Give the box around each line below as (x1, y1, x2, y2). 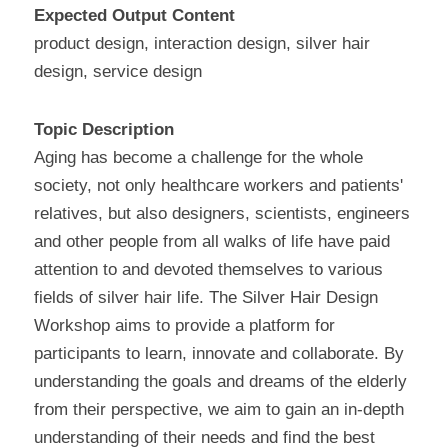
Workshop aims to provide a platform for (34, 316, 335, 336)
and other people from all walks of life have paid (34, 232, 390, 252)
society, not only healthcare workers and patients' (34, 176, 403, 196)
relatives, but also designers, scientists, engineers (34, 204, 410, 224)
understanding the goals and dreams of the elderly (34, 372, 407, 392)
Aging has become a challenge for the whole (34, 148, 363, 168)
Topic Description (34, 120, 174, 140)
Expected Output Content (34, 6, 235, 26)
